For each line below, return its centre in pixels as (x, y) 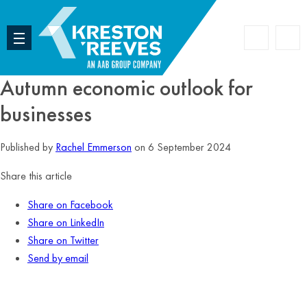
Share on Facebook (70, 205)
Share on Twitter (63, 240)
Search (272, 44)
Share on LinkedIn (66, 222)
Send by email (58, 258)
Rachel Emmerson (94, 147)
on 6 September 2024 (181, 147)
